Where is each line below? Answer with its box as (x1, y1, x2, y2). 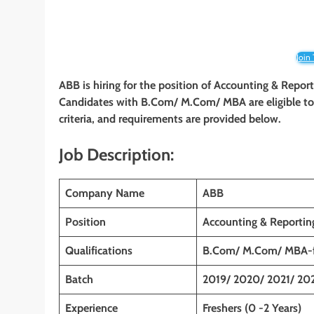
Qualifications (65, 243, 132, 257)
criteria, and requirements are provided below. (59, 112, 281, 126)
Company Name (65, 186, 144, 200)
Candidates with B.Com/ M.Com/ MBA (59, 95, 246, 109)
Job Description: (59, 144, 174, 165)
